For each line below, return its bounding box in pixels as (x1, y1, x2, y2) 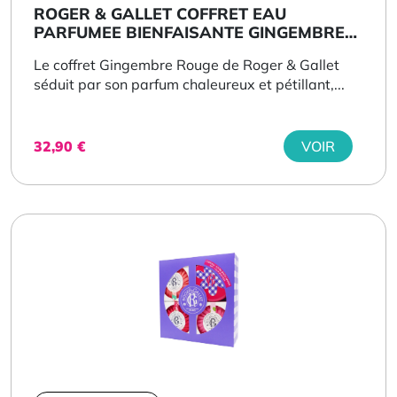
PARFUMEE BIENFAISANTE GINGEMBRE (34, 21, 345, 43)
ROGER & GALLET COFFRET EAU (34, 3, 286, 24)
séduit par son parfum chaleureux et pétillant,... (34, 74, 345, 93)
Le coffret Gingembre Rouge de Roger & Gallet (34, 55, 339, 74)
